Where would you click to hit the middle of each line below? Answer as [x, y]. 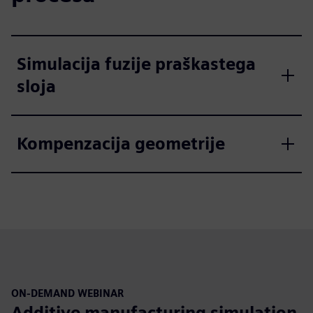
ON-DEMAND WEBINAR [67, 293]
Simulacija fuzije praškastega [136, 64]
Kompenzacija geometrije [121, 143]
